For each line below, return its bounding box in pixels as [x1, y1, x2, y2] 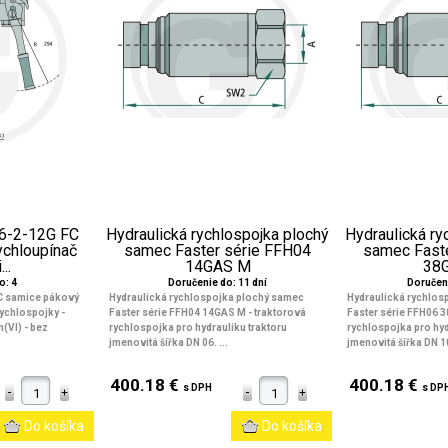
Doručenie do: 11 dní [168, 277, 268, 288]
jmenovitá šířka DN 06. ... [108, 337, 228, 348]
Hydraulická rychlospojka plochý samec [108, 292, 304, 303]
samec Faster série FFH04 [124, 241, 312, 260]
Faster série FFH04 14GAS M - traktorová [108, 307, 306, 318]
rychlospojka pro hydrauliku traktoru [108, 322, 287, 333]
